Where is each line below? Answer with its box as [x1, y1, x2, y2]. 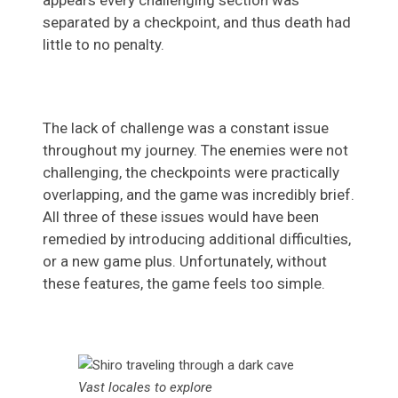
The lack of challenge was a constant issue [43, 119, 329, 138]
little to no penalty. [43, 36, 164, 54]
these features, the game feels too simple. [43, 275, 325, 293]
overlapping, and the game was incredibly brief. [43, 186, 354, 204]
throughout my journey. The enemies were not [43, 141, 348, 160]
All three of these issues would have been [43, 208, 319, 227]
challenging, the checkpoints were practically [43, 163, 339, 182]
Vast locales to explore [78, 379, 212, 396]
